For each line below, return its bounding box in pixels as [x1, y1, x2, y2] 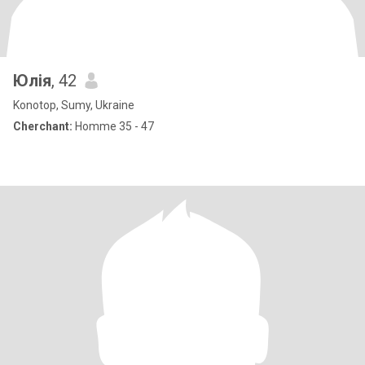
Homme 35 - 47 [73, 120, 154, 133]
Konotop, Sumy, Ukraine [13, 99, 134, 112]
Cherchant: [13, 120, 73, 133]
